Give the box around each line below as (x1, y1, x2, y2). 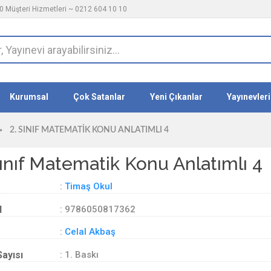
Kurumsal (10, 92, 49, 102)
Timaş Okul (65, 181, 113, 192)
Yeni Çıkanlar (149, 92, 203, 102)
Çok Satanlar (73, 92, 125, 102)
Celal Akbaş (65, 226, 116, 237)
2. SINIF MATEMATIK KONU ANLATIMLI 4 (10, 126, 169, 134)
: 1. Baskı (60, 249, 99, 260)
